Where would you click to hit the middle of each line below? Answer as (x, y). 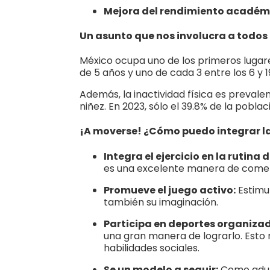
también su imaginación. (161, 202)
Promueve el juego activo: (170, 190)
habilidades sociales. (152, 248)
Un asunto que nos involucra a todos (174, 36)
